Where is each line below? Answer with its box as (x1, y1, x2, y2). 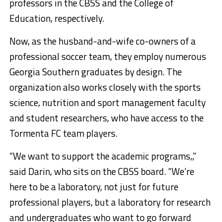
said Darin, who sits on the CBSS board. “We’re (9, 164, 194, 179)
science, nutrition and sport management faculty (9, 95, 206, 110)
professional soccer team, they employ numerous (9, 49, 206, 64)
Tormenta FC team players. (9, 126, 117, 141)
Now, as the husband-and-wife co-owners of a (9, 34, 196, 49)
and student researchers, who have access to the (9, 111, 204, 125)
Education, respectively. (9, 11, 104, 26)
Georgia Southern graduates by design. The (9, 64, 182, 79)
